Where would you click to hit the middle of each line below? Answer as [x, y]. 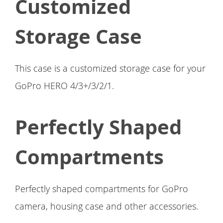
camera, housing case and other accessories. [107, 206]
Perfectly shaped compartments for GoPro [102, 189]
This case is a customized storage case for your [110, 68]
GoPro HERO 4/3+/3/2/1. [64, 86]
